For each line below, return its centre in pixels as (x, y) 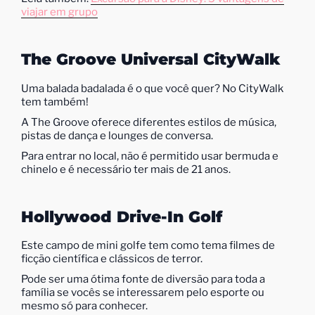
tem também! (55, 102)
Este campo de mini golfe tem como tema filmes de (148, 245)
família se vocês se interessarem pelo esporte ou (143, 292)
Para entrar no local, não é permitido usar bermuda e (150, 156)
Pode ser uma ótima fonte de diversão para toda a (143, 279)
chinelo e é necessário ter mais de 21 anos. (126, 169)
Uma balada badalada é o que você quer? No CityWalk (152, 88)
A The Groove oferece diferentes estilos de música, (149, 122)
